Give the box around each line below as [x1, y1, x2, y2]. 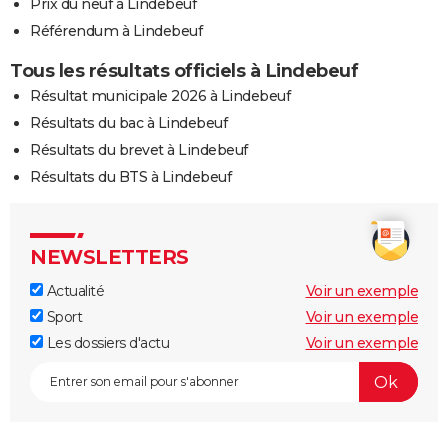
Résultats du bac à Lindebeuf [30, 114, 227, 133]
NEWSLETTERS [30, 245, 189, 270]
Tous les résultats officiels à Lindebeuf [10, 60, 358, 83]
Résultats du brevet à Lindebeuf [30, 141, 248, 160]
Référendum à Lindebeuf [30, 22, 202, 41]
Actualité [43, 282, 104, 301]
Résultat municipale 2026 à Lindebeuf [30, 87, 290, 106]
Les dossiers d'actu [43, 334, 169, 353]
